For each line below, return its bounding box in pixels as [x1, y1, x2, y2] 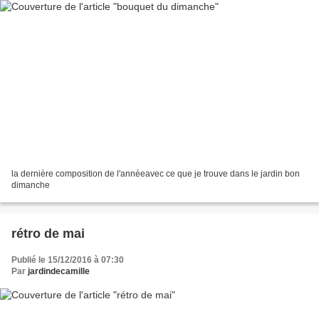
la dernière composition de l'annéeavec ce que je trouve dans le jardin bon [11, 168, 300, 179]
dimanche [11, 179, 50, 190]
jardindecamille [28, 266, 90, 276]
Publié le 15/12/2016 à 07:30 [11, 254, 124, 265]
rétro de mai [11, 226, 85, 241]
